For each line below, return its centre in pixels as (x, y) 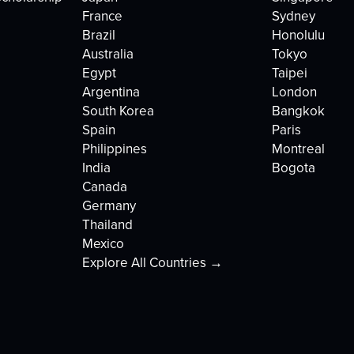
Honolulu (298, 35)
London (294, 92)
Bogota (294, 168)
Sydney (294, 16)
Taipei (290, 73)
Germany (109, 206)
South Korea (118, 111)
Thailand (107, 225)
